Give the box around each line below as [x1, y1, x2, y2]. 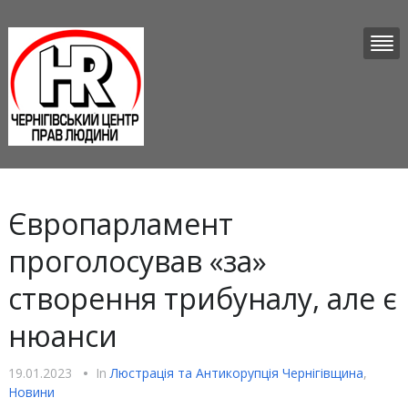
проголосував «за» [7, 241, 267, 280]
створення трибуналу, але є [7, 279, 397, 318]
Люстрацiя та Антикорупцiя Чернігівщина [109, 364, 363, 382]
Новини [7, 383, 55, 401]
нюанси [7, 316, 117, 355]
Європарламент [7, 204, 233, 243]
